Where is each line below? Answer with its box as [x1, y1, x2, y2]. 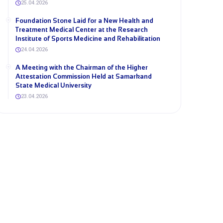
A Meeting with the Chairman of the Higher [15, 64, 148, 71]
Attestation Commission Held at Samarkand [15, 73, 152, 80]
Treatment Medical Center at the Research [15, 26, 148, 33]
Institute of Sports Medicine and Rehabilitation [15, 35, 160, 42]
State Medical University [15, 82, 92, 89]
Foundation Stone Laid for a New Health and [15, 17, 153, 24]
